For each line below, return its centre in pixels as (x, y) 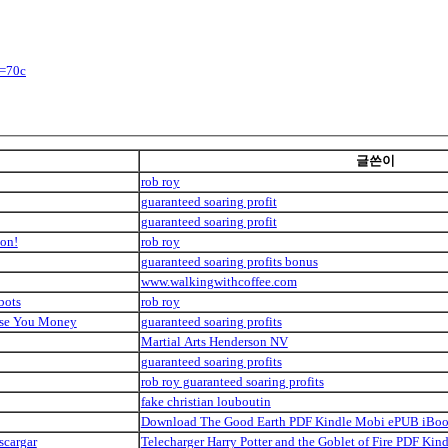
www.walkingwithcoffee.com (218, 281)
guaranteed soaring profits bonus (229, 261)
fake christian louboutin (205, 401)
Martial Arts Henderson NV (214, 341)
